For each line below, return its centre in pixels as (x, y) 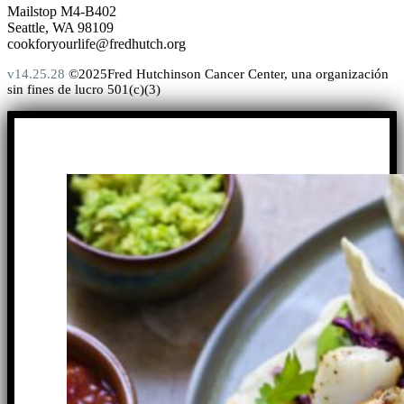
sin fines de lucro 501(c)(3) (84, 89)
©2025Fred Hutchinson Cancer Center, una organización (227, 73)
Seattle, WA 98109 (60, 27)
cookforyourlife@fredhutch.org (96, 43)
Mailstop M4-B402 (62, 11)
